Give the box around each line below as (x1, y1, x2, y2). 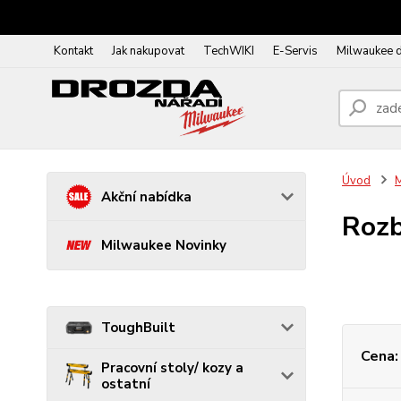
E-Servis (273, 43, 318, 59)
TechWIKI (203, 43, 254, 59)
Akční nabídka (101, 187, 192, 206)
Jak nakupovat (112, 43, 184, 59)
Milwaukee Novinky (101, 235, 226, 254)
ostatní (101, 375, 150, 394)
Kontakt (54, 43, 93, 59)
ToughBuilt (101, 318, 175, 337)
